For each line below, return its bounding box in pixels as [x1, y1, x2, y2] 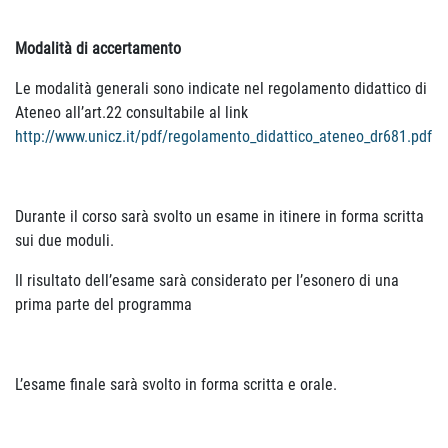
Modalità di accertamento [15, 39, 181, 58]
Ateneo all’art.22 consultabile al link [15, 103, 248, 122]
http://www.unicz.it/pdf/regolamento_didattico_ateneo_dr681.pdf [15, 127, 432, 146]
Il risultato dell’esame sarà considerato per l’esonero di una [15, 271, 399, 290]
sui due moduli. [15, 231, 114, 250]
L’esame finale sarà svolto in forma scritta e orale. [15, 375, 337, 394]
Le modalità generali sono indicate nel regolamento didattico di [15, 79, 427, 98]
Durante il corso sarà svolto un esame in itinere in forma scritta [15, 207, 424, 226]
